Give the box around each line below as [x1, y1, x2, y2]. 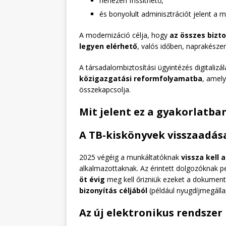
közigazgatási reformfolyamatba [79, 73, 202, 83]
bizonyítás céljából [79, 185, 147, 195]
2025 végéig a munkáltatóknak [79, 152, 181, 162]
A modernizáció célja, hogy [79, 30, 169, 40]
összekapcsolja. [79, 84, 131, 94]
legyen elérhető [79, 41, 137, 51]
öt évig [79, 174, 105, 184]
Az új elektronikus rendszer [79, 205, 222, 219]
